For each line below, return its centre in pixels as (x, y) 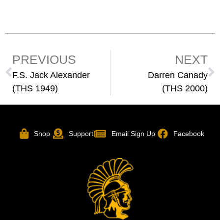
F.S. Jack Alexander (51, 75)
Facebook (189, 133)
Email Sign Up (133, 133)
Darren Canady (178, 75)
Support (81, 133)
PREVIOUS (44, 59)
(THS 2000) (185, 88)
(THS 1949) (35, 88)
